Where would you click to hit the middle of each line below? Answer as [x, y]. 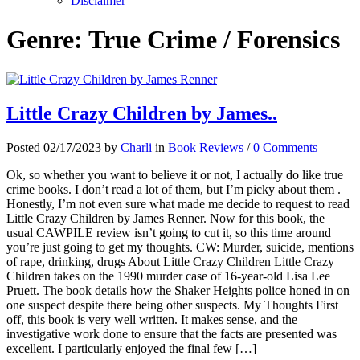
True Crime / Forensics [214, 40]
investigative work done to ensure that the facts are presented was [172, 333]
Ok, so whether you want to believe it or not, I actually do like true [175, 174]
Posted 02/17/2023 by [63, 147]
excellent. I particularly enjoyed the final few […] [131, 348]
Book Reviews [206, 147]
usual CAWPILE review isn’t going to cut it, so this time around [169, 232]
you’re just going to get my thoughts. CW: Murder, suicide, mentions [180, 247]
